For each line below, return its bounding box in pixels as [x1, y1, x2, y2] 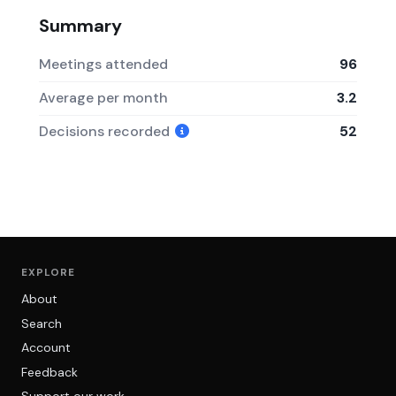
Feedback [21, 363, 78, 380]
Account [21, 339, 71, 356]
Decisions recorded [39, 121, 173, 141]
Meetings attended [39, 55, 168, 74]
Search [21, 315, 62, 331]
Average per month [39, 88, 168, 108]
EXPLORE [21, 265, 75, 279]
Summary [39, 13, 122, 37]
